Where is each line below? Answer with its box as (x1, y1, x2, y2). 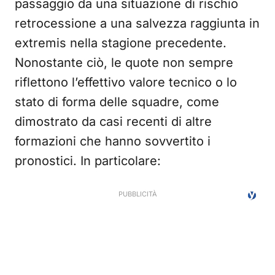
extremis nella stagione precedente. (15, 36, 227, 50)
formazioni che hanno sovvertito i (15, 134, 211, 149)
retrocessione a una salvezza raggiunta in (15, 16, 260, 31)
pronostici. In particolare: (15, 153, 161, 168)
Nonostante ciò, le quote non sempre (15, 55, 233, 70)
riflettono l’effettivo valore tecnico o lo (15, 75, 237, 90)
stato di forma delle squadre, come (15, 95, 219, 109)
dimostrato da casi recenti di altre (15, 114, 212, 129)
